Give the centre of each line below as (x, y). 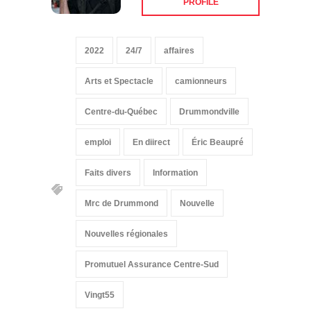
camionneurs (201, 76)
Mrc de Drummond (121, 198)
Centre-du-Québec (121, 107)
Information (175, 168)
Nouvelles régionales (126, 229)
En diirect (151, 137)
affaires (179, 45)
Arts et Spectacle (119, 76)
